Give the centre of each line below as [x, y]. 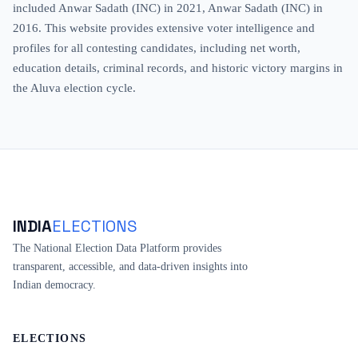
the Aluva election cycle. [74, 88]
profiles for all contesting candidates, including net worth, [157, 48]
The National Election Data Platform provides [117, 248]
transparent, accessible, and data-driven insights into [130, 266]
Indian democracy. [54, 284]
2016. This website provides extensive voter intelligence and [164, 28]
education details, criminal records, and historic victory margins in [178, 68]
